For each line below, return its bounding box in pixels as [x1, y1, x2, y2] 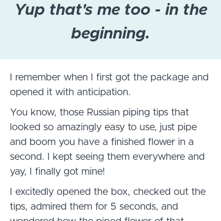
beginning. [71, 26, 150, 42]
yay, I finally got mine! [10, 167, 105, 177]
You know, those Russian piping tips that [10, 108, 189, 118]
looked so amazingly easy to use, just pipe [10, 122, 197, 133]
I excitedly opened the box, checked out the [10, 187, 206, 197]
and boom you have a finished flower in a [10, 137, 194, 147]
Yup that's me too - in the [14, 2, 207, 18]
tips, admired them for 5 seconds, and [10, 202, 178, 212]
